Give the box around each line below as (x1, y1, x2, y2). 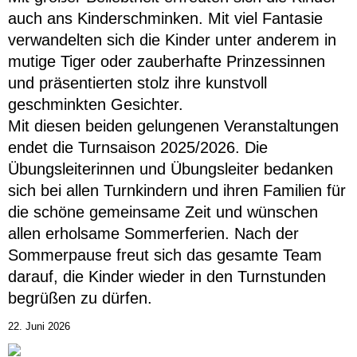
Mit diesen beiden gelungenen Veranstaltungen (8, 117, 339, 135)
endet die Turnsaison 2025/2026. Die (8, 139, 268, 157)
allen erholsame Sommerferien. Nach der (8, 225, 299, 243)
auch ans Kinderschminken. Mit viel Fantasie (8, 10, 323, 28)
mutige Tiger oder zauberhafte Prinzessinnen (8, 53, 325, 71)
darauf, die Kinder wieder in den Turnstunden (8, 268, 326, 286)
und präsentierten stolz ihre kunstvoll (8, 74, 267, 92)
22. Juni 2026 (8, 320, 70, 333)
